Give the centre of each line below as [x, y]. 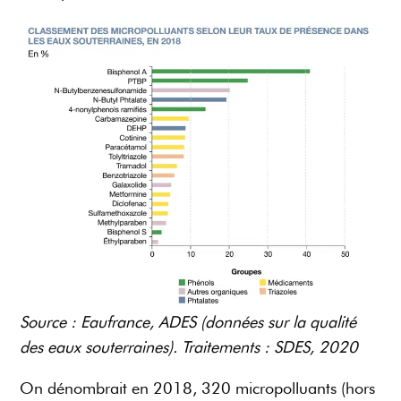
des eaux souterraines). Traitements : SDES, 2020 [189, 347]
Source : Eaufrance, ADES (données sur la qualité [188, 322]
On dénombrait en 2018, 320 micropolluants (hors [198, 388]
